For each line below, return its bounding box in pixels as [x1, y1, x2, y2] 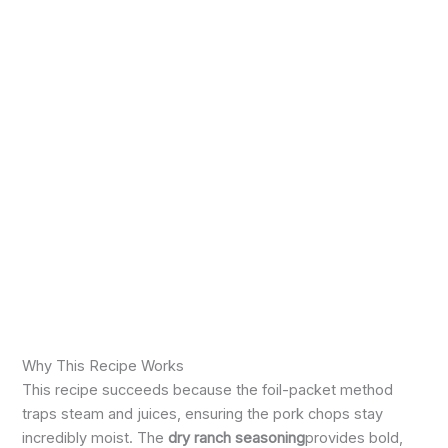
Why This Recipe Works [22, 357, 185, 376]
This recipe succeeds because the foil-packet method [22, 381, 394, 400]
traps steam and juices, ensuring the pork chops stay [22, 405, 384, 424]
